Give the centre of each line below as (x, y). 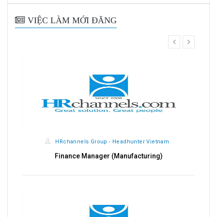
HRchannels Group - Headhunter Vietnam (112, 142)
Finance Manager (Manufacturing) (108, 156)
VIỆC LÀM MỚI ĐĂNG (71, 21)
